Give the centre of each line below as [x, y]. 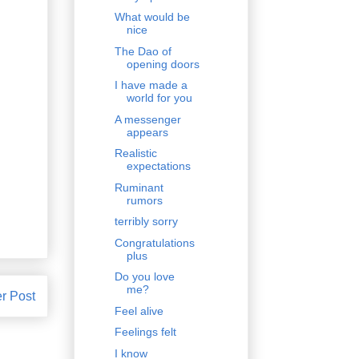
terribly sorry [146, 222]
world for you [159, 98]
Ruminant [139, 187]
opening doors [163, 64]
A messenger [147, 119]
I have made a [151, 85]
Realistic [135, 153]
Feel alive [139, 311]
